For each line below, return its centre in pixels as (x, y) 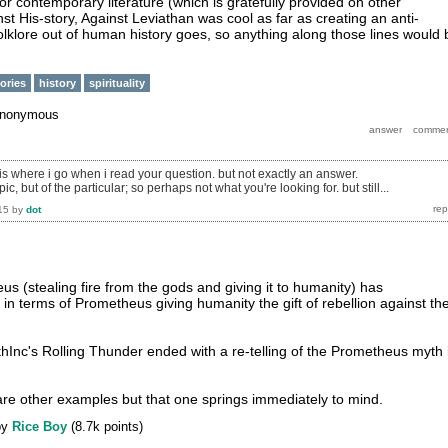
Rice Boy (39, 427)
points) (121, 427)
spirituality (117, 83)
